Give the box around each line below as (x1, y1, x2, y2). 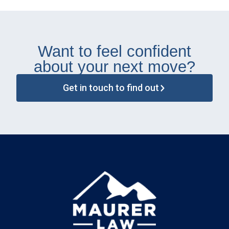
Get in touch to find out (62, 82, 159, 93)
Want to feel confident (38, 42, 191, 60)
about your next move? (34, 57, 195, 75)
